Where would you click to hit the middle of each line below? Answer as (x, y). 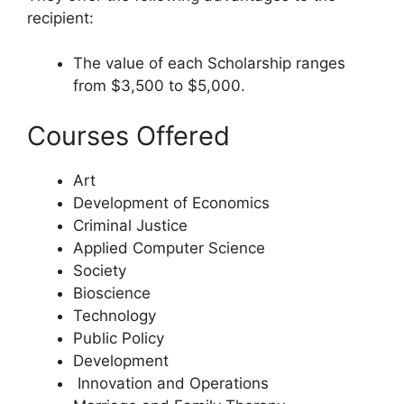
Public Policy (119, 338)
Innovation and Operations (171, 383)
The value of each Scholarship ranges (209, 64)
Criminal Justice (130, 225)
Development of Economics (171, 202)
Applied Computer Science (169, 248)
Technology (115, 315)
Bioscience (112, 293)
